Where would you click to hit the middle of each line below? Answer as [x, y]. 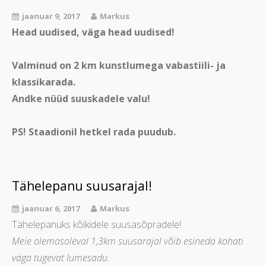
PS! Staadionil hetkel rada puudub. [94, 132]
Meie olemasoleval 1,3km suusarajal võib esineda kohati [128, 241]
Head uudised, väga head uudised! [93, 32]
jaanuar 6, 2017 [51, 209]
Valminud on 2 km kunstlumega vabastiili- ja [119, 66]
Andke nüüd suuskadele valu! [81, 99]
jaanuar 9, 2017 [51, 16]
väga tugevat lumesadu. [61, 258]
